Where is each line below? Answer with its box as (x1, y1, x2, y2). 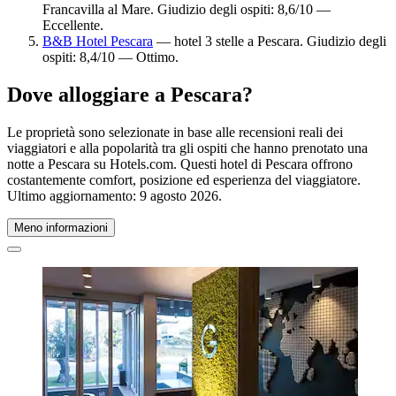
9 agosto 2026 (140, 187, 218, 203)
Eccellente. (42, 17, 103, 33)
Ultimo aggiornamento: (7, 187, 140, 203)
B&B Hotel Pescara (42, 33, 153, 49)
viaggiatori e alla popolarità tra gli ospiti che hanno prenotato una (7, 140, 368, 156)
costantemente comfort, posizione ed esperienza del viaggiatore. (7, 171, 361, 187)
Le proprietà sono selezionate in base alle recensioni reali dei (7, 124, 343, 140)
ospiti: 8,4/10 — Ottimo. (42, 49, 179, 65)
